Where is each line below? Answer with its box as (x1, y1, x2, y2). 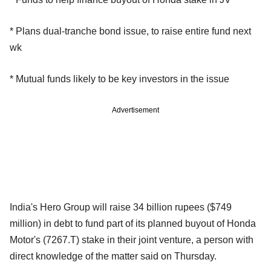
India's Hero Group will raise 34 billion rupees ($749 (10, 202, 232, 213)
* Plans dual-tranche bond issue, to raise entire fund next (10, 26, 251, 37)
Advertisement (112, 106, 159, 115)
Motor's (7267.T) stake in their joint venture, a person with (10, 235, 253, 246)
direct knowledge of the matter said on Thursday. (10, 251, 217, 262)
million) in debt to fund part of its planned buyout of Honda (10, 218, 256, 229)
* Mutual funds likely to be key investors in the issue (10, 74, 229, 85)
